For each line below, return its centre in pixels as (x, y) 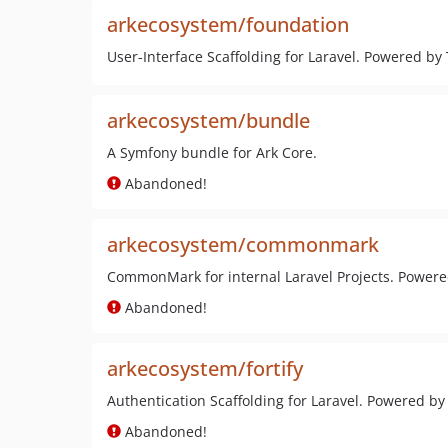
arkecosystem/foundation (228, 24)
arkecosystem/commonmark (243, 244)
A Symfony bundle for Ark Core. (212, 152)
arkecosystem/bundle (208, 120)
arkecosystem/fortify (205, 368)
